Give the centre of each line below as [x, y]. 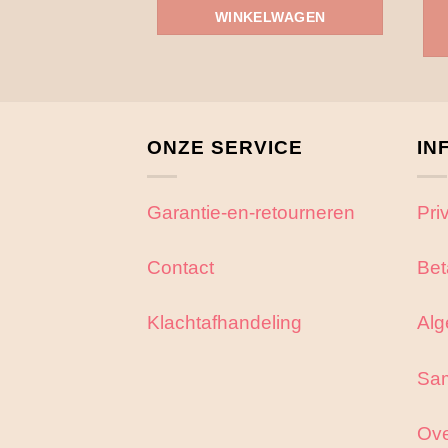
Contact [180, 267]
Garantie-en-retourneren [251, 212]
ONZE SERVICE [225, 147]
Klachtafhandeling [224, 322]
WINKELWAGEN [270, 17]
